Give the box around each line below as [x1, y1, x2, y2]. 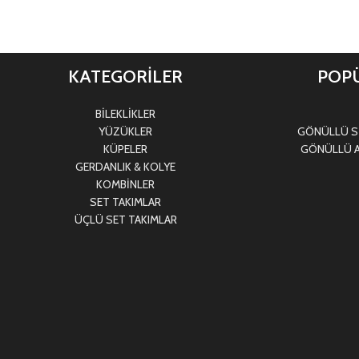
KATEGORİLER [68, 66, 184, 87]
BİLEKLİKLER [95, 107, 156, 121]
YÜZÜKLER [99, 124, 153, 139]
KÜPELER [103, 142, 148, 156]
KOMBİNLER [96, 177, 155, 192]
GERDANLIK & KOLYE [75, 159, 176, 174]
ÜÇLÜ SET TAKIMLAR [74, 212, 177, 227]
